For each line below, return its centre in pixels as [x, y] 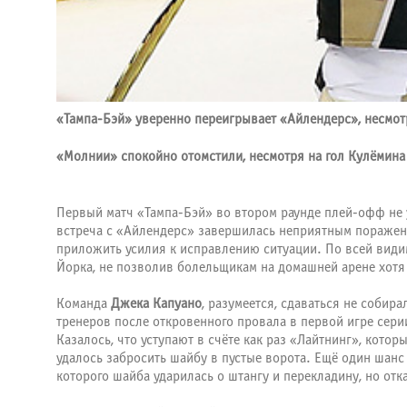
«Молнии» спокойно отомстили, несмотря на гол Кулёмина [231, 157]
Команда [84, 303]
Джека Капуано [156, 303]
